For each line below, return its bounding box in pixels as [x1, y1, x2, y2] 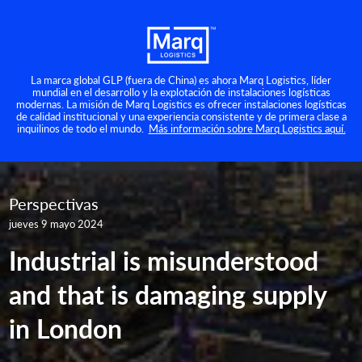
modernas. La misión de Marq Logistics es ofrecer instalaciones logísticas [15, 95, 347, 112]
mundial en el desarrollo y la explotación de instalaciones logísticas [32, 83, 330, 99]
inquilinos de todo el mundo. [16, 120, 149, 136]
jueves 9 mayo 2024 [9, 215, 104, 231]
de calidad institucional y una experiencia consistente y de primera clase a [15, 107, 347, 124]
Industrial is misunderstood [9, 241, 319, 279]
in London [9, 309, 123, 347]
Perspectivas [9, 192, 99, 215]
